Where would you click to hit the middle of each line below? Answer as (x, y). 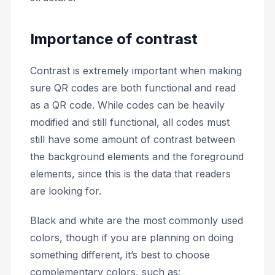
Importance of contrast (114, 39)
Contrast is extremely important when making (136, 71)
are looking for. (66, 191)
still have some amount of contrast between (133, 140)
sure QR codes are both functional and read (133, 88)
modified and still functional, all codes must (130, 122)
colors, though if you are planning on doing (132, 238)
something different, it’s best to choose (120, 255)
